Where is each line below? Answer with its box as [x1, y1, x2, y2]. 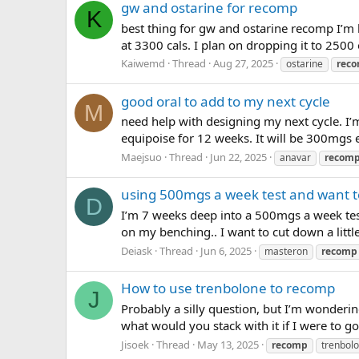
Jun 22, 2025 [210, 150, 267, 165]
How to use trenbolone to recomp [121, 279, 335, 298]
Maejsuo [121, 150, 162, 165]
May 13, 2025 [197, 337, 259, 352]
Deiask [121, 243, 152, 258]
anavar [280, 151, 311, 165]
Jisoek [121, 337, 149, 352]
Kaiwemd [121, 56, 165, 71]
